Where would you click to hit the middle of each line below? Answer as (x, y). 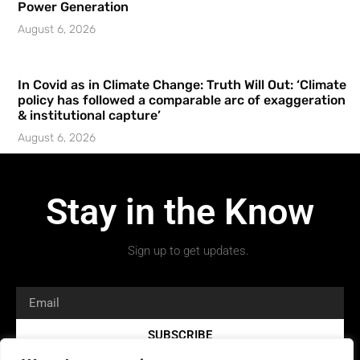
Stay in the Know (180, 211)
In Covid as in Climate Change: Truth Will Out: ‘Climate (182, 84)
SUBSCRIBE (180, 335)
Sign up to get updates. (188, 250)
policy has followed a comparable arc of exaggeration (182, 100)
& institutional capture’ (89, 115)
